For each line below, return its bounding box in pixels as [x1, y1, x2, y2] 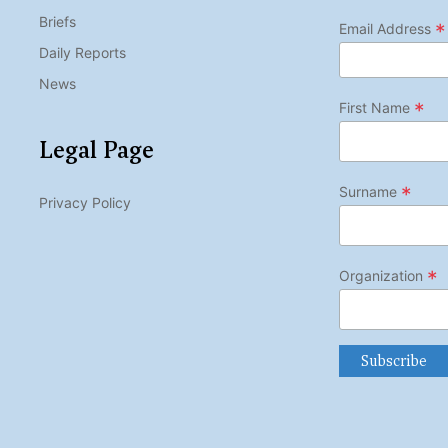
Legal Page [39, 134, 154, 166]
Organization [339, 267, 427, 284]
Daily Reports [39, 44, 126, 61]
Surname [339, 183, 401, 200]
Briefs [39, 13, 76, 30]
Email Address [339, 20, 435, 37]
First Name [339, 99, 414, 116]
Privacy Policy [39, 194, 131, 211]
